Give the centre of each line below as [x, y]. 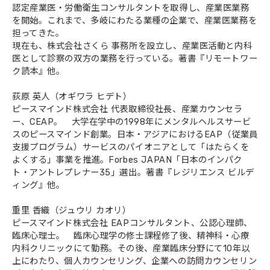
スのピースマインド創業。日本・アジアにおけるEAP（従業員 [135, 134]
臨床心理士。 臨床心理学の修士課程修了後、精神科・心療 [131, 236]
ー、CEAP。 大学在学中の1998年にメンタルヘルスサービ [132, 122]
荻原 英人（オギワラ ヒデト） [72, 96]
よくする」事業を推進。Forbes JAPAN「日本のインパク [127, 160]
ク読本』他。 [39, 71]
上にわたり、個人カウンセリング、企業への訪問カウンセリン [135, 261]
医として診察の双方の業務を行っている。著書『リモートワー [135, 58]
